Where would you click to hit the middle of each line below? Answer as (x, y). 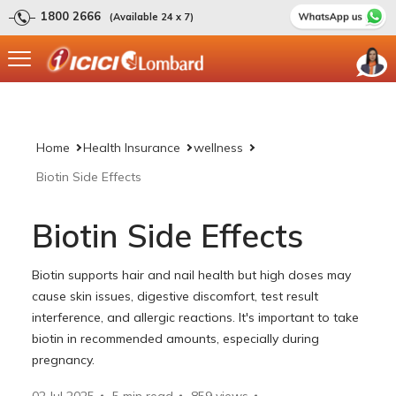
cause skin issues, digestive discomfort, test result (175, 296)
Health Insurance (132, 147)
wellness (219, 147)
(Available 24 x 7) (152, 17)
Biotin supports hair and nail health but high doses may (192, 274)
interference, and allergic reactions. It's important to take (196, 317)
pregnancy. (64, 359)
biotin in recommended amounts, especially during (176, 338)
